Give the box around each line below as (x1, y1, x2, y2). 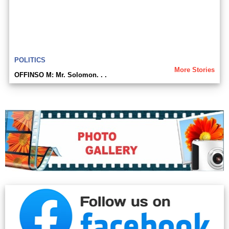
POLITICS (14, 56, 45, 64)
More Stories (174, 66, 215, 74)
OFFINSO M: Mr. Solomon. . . (14, 71, 107, 79)
